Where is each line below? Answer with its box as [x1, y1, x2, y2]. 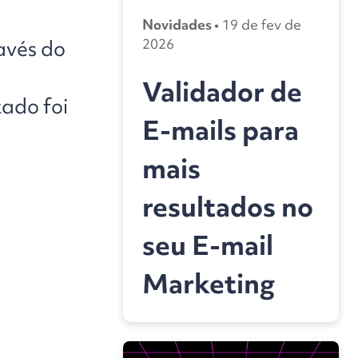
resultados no [142, 189, 313, 226]
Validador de [142, 74, 302, 111]
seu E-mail [142, 227, 273, 265]
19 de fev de [219, 15, 301, 34]
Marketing [142, 265, 275, 303]
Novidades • [142, 15, 219, 34]
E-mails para [142, 112, 299, 149]
